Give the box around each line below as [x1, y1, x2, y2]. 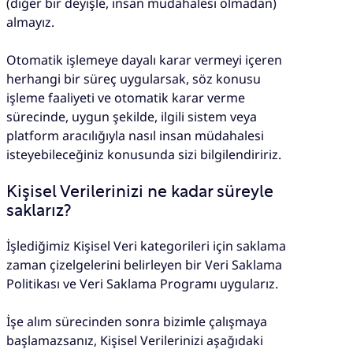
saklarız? [6, 203, 71, 219]
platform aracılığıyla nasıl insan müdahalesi [6, 126, 264, 144]
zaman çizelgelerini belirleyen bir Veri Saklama [6, 256, 282, 274]
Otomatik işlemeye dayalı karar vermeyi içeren [6, 50, 282, 69]
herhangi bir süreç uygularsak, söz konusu [6, 69, 261, 87]
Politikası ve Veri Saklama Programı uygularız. [6, 275, 278, 293]
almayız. [6, 13, 54, 31]
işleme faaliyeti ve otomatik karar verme [6, 88, 245, 106]
